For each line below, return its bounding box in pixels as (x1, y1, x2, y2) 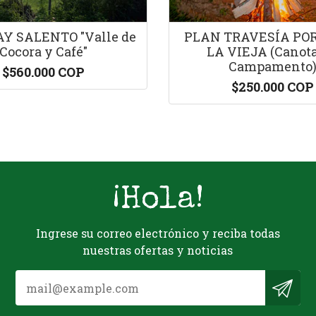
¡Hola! (111, 186, 204, 217)
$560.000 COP (2, 63, 85, 80)
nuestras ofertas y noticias (83, 243, 233, 257)
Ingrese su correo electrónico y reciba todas (35, 226, 280, 241)
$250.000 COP (231, 78, 314, 95)
